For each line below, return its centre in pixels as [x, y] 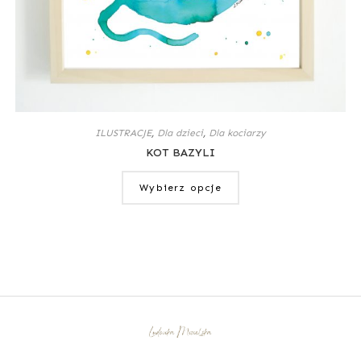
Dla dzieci [180, 133]
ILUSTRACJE [123, 133]
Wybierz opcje [180, 188]
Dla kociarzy [237, 133]
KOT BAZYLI [180, 153]
